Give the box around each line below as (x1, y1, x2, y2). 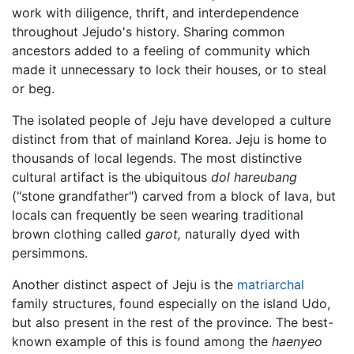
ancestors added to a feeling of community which (12, 43, 310, 59)
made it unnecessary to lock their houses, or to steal (12, 62, 326, 78)
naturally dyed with (181, 226, 299, 243)
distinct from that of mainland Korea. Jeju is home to (12, 131, 327, 148)
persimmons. (12, 245, 88, 262)
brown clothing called (12, 226, 145, 243)
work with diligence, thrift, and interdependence (12, 5, 299, 21)
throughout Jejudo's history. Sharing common (12, 24, 284, 40)
